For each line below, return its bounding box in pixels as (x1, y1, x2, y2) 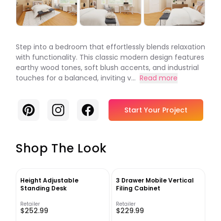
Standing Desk (20, 184, 67, 193)
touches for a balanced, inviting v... (16, 73, 136, 83)
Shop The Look (16, 140, 107, 157)
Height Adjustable (20, 176, 78, 185)
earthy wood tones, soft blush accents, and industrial (16, 63, 199, 73)
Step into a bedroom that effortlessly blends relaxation (16, 42, 205, 52)
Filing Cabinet (116, 184, 160, 193)
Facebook (80, 103, 119, 114)
